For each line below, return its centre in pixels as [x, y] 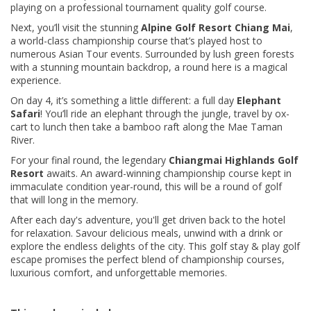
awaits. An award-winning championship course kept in [168, 174]
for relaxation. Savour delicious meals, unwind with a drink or [146, 233]
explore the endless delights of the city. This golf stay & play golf [155, 246]
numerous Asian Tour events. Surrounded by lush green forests [152, 54]
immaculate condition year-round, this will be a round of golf [146, 187]
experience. [36, 81]
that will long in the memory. [74, 200]
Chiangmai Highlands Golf [234, 160]
